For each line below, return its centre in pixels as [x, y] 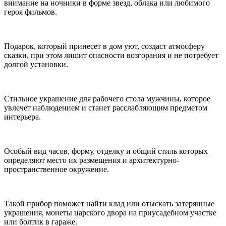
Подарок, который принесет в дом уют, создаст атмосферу [104, 46]
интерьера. [22, 117]
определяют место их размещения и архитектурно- [92, 160]
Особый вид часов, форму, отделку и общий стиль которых [106, 151]
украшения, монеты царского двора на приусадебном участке [110, 213]
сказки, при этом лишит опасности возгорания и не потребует [111, 55]
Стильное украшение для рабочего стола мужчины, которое [107, 99]
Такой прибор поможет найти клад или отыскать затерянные [109, 204]
